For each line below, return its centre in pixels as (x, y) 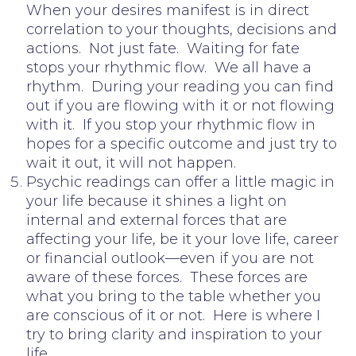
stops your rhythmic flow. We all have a (169, 67)
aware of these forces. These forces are (167, 277)
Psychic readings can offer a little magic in (180, 182)
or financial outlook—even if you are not (170, 258)
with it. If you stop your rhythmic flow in (171, 124)
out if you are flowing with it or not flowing (180, 105)
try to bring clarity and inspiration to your (174, 334)
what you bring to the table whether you (174, 296)
